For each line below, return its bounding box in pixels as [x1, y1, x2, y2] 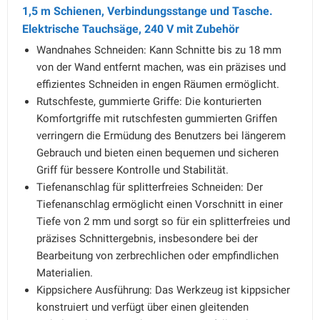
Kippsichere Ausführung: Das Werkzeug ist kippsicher [36, 284, 290, 296]
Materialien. [36, 266, 93, 279]
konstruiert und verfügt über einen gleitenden [36, 301, 249, 314]
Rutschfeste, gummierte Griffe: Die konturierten [36, 95, 261, 108]
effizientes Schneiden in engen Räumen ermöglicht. [36, 78, 279, 91]
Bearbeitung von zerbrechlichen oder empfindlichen [36, 249, 279, 262]
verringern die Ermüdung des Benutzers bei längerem [36, 129, 286, 142]
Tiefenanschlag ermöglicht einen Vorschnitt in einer [36, 198, 283, 211]
